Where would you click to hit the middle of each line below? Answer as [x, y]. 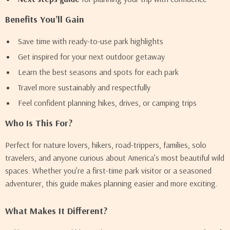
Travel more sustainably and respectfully [84, 87]
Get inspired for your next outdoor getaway [91, 56]
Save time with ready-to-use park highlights [91, 41]
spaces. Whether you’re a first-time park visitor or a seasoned [108, 170]
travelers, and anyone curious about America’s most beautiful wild [115, 158]
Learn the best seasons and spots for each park [98, 72]
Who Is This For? [39, 123]
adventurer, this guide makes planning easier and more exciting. [111, 183]
